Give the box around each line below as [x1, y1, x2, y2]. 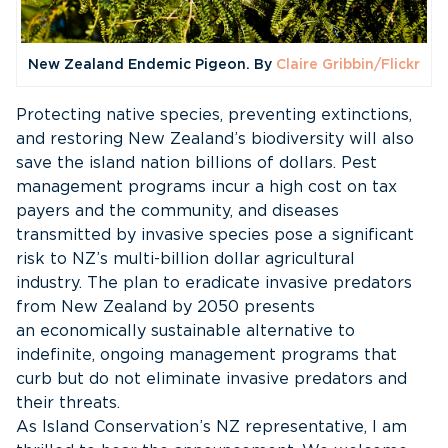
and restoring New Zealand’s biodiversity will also [16, 131, 414, 148]
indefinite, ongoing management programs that [16, 347, 397, 364]
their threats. [16, 395, 120, 412]
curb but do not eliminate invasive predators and [16, 371, 407, 388]
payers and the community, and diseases [16, 203, 339, 220]
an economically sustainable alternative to [16, 323, 355, 340]
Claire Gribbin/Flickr [276, 58, 420, 73]
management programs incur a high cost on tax [16, 179, 397, 196]
